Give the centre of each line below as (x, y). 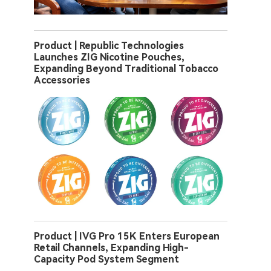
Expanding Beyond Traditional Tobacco (126, 68)
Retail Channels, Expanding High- (111, 247)
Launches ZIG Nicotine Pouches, (109, 57)
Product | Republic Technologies (109, 45)
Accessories (62, 80)
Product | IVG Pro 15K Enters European (127, 236)
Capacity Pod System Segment (106, 259)
